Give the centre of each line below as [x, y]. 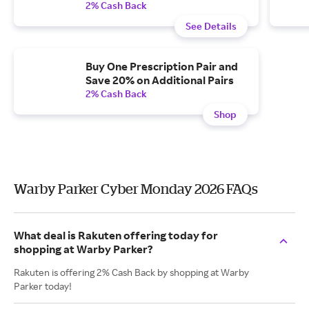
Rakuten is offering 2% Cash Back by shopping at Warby [131, 272]
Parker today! [43, 286]
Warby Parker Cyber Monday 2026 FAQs [136, 189]
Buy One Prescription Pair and [162, 66]
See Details [211, 26]
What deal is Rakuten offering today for [116, 235]
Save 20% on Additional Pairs [160, 80]
